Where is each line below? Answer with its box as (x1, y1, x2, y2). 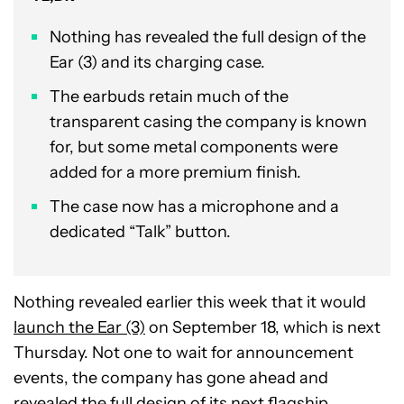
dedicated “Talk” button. (50, 222, 231, 242)
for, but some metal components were (50, 137, 338, 157)
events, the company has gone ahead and (14, 368, 328, 388)
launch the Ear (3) (14, 317, 145, 337)
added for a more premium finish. (50, 162, 301, 182)
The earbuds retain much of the (50, 87, 289, 106)
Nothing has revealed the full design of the (50, 27, 366, 47)
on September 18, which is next (145, 317, 381, 337)
